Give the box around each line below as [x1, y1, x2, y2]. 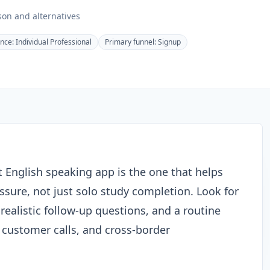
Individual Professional [16, 37, 92, 47]
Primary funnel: [105, 37, 158, 47]
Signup [158, 37, 181, 47]
